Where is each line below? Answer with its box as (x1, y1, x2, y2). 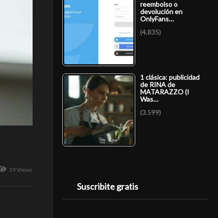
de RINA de (140, 80, 175, 89)
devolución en (140, 7, 182, 16)
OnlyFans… (140, 14, 174, 23)
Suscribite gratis (77, 181, 138, 192)
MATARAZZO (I (140, 87, 189, 96)
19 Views (9, 166, 33, 174)
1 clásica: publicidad (140, 73, 200, 81)
